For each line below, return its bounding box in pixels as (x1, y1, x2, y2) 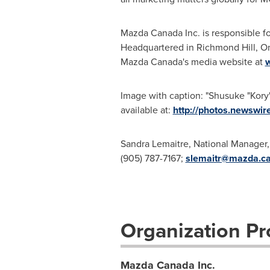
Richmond (196, 40, 239, 54)
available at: (120, 103, 173, 117)
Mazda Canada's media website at (120, 55, 265, 69)
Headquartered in (120, 40, 196, 54)
